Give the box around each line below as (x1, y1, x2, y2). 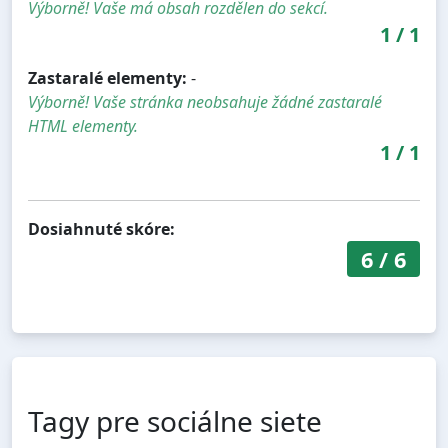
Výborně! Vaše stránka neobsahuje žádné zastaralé (28, 91, 382, 114)
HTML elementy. (28, 115, 138, 138)
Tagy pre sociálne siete (28, 402, 322, 441)
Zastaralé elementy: (28, 67, 187, 90)
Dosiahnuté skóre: (28, 218, 175, 241)
